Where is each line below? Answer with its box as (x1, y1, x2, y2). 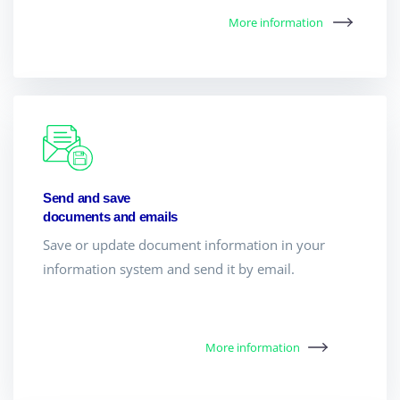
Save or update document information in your (43, 236, 325, 254)
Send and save (43, 190, 131, 206)
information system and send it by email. (43, 260, 295, 279)
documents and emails (43, 209, 178, 225)
